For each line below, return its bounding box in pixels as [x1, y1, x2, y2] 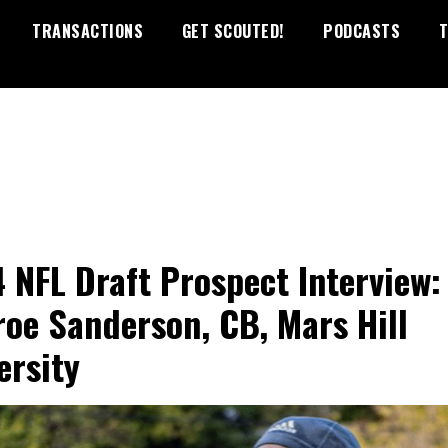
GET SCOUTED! [181, 19, 285, 43]
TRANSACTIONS [32, 19, 143, 43]
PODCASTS [323, 19, 400, 43]
